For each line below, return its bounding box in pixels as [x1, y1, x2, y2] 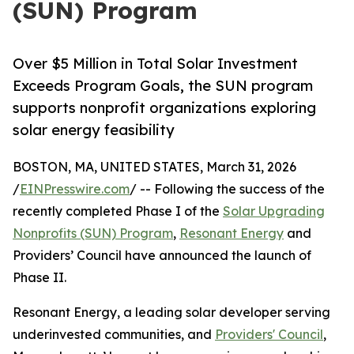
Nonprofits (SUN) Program [13, 225, 173, 242]
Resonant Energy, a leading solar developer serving [13, 304, 330, 321]
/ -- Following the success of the [130, 181, 325, 198]
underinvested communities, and [13, 326, 215, 343]
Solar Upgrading [223, 203, 325, 220]
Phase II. [13, 269, 66, 286]
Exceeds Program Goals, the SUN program [13, 77, 313, 95]
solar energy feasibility [13, 121, 175, 139]
